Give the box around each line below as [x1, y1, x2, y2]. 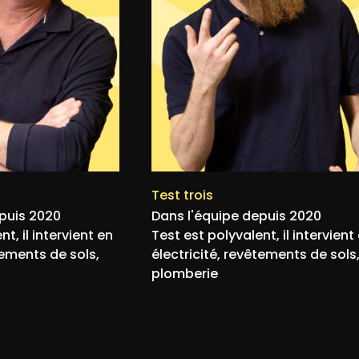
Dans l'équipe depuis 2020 [151, 207, 321, 225]
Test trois [151, 186, 213, 204]
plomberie [151, 264, 218, 283]
